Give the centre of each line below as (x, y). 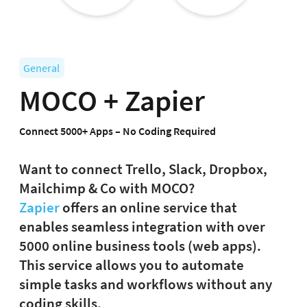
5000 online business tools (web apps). (140, 246)
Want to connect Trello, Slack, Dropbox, (143, 170)
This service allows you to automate (132, 266)
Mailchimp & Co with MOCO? (107, 189)
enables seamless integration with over (142, 227)
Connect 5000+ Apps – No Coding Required (118, 131)
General (42, 68)
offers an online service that (150, 208)
